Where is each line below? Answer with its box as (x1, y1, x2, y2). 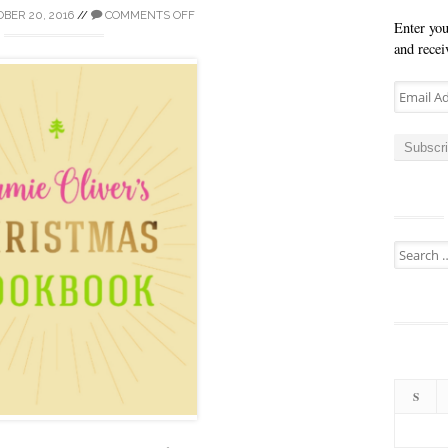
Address (393, 101, 440, 121)
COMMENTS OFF (102, 7, 195, 22)
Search (393, 240, 429, 259)
